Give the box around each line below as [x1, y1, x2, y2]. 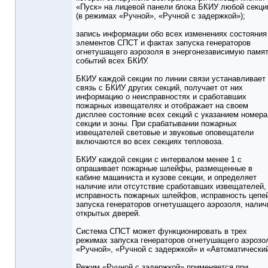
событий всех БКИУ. [76, 56, 149, 66]
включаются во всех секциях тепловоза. [76, 137, 224, 147]
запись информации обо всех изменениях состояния [76, 29, 267, 39]
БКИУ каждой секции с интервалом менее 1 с [76, 155, 242, 165]
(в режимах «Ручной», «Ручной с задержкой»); [76, 11, 245, 21]
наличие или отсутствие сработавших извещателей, [76, 182, 266, 191]
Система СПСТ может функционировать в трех [76, 227, 247, 236]
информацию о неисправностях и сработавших [76, 92, 246, 102]
